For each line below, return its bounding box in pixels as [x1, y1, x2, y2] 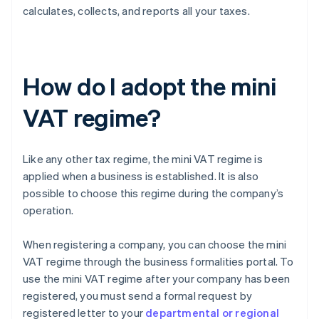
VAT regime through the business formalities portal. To [23, 254, 293, 269]
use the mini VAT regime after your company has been [23, 271, 291, 286]
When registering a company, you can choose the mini [23, 237, 287, 252]
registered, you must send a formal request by [23, 288, 253, 303]
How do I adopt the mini [23, 70, 276, 102]
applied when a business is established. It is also [23, 169, 259, 184]
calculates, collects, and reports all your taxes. [23, 4, 250, 19]
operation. [23, 203, 73, 218]
